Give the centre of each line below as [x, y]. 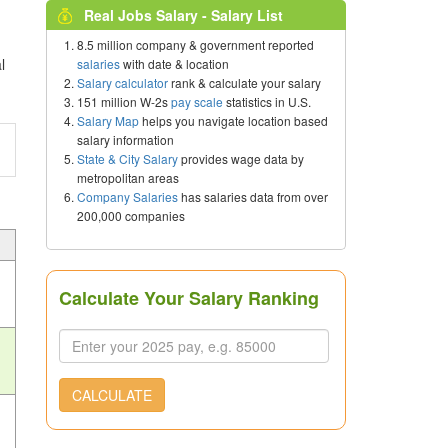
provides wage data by [241, 158]
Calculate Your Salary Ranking [189, 298]
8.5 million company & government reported [195, 44]
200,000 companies [131, 215]
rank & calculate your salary [244, 82]
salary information [125, 139]
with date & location [174, 63]
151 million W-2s [124, 101]
